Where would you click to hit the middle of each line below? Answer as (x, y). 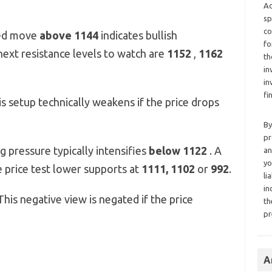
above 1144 (70, 35)
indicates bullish (139, 35)
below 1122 (179, 151)
